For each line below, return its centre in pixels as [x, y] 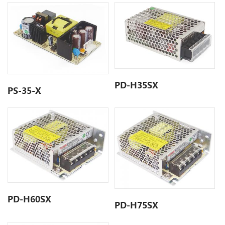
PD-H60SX [30, 199]
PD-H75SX [137, 205]
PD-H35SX [137, 85]
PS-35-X [25, 90]
